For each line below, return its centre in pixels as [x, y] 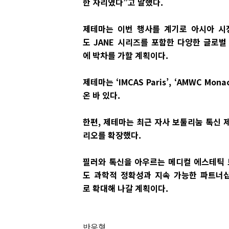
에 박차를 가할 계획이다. [127, 55]
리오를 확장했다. [113, 135]
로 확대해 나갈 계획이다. [125, 188]
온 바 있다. [101, 95]
